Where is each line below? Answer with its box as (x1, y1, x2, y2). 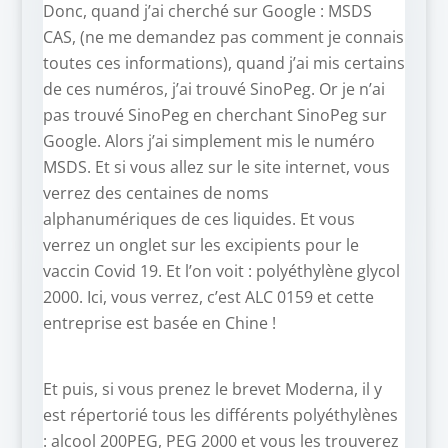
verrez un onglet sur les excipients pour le (42, 234, 359, 257)
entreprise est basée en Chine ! (42, 312, 276, 335)
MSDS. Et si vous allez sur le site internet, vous (42, 156, 390, 179)
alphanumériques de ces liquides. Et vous (42, 208, 355, 231)
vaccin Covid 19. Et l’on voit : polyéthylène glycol (42, 260, 400, 283)
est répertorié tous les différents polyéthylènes (42, 404, 398, 427)
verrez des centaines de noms (42, 182, 269, 205)
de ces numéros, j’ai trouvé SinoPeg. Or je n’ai (42, 78, 385, 101)
